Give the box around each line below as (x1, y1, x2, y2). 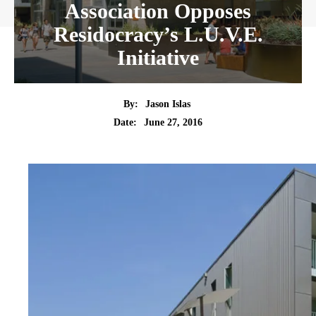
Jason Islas (145, 98, 190, 109)
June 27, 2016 (144, 117, 202, 128)
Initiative (117, 46, 199, 69)
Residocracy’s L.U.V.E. (53, 23, 263, 46)
